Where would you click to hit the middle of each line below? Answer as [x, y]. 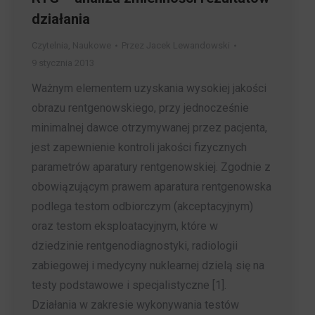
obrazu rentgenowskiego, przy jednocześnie [140, 108]
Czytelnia [50, 46]
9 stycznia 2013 [63, 63]
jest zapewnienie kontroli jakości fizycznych [139, 148]
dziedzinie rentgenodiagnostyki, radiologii [135, 246]
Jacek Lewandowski [188, 46]
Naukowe [92, 46]
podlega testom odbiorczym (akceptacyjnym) [142, 207]
